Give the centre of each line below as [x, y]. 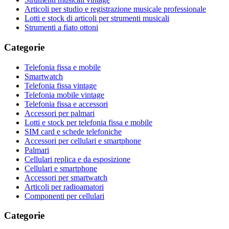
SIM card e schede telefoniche [73, 131]
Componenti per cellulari [64, 196]
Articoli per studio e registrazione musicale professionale [115, 9]
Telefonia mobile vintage [64, 95]
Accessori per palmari [60, 113]
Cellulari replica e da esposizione [77, 159]
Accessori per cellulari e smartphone [83, 141]
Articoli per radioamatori [64, 187]
